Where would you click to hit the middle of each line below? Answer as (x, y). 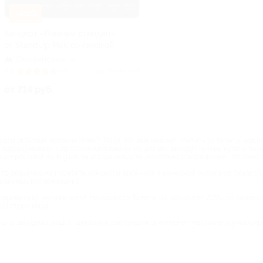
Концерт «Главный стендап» (60, 33)
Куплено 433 (118, 71)
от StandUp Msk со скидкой (59, 45)
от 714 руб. (29, 89)
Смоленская (40, 59)
